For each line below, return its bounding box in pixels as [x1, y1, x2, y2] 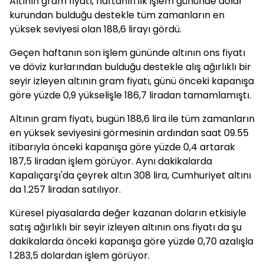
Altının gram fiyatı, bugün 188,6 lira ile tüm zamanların [9, 112, 255, 126]
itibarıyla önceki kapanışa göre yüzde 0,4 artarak [9, 140, 235, 154]
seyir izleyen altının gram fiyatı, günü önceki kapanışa [9, 74, 254, 88]
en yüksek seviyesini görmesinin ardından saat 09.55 [9, 126, 249, 140]
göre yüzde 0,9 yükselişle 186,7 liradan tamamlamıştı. [9, 88, 251, 102]
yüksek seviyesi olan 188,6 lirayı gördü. [9, 22, 181, 36]
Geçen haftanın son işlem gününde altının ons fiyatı [9, 46, 245, 60]
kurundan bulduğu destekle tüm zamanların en [9, 8, 225, 22]
